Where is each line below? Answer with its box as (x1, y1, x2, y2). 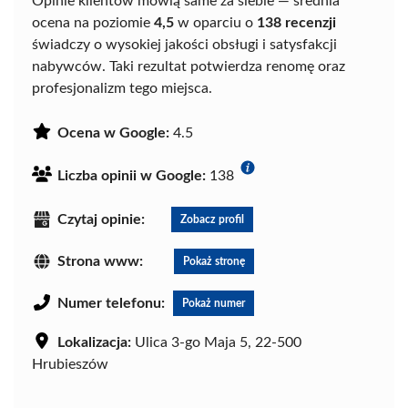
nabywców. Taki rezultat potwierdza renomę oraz (32, 59, 345, 74)
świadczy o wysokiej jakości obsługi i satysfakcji (32, 37, 337, 52)
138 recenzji (257, 15, 336, 30)
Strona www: (57, 253, 143, 269)
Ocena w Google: (57, 126, 169, 140)
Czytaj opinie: (57, 211, 145, 227)
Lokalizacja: (57, 334, 131, 350)
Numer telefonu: (57, 295, 165, 311)
